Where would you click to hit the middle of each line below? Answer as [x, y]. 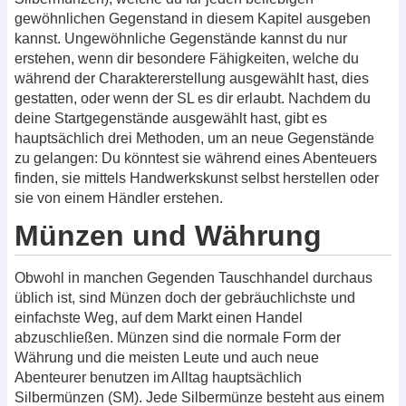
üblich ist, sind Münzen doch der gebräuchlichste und [185, 297]
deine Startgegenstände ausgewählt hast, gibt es [171, 118]
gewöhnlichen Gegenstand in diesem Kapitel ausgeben [193, 18]
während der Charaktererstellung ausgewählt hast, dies [192, 78]
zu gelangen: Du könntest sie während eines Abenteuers [196, 158]
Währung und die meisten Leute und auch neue [167, 357]
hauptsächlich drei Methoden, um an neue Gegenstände [194, 138]
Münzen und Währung [168, 235]
